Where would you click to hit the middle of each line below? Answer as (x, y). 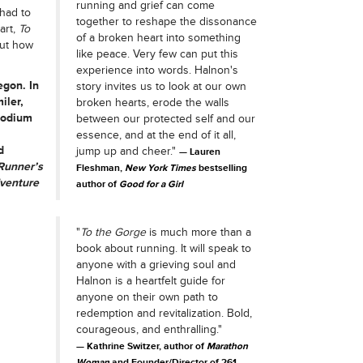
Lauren (205, 152)
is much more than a (198, 232)
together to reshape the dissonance (166, 21)
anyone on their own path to (147, 297)
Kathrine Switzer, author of (145, 346)
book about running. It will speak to (163, 248)
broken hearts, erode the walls (152, 102)
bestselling (222, 168)
